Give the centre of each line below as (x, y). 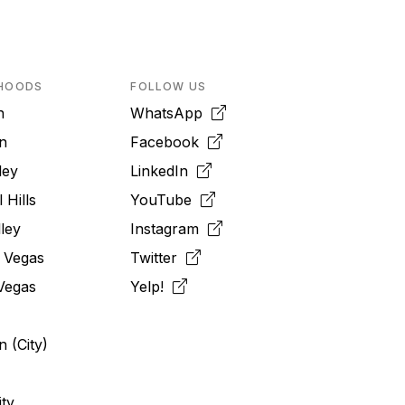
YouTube (166, 200)
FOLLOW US (169, 86)
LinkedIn (164, 171)
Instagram (170, 229)
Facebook (170, 142)
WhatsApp (171, 113)
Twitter (159, 258)
